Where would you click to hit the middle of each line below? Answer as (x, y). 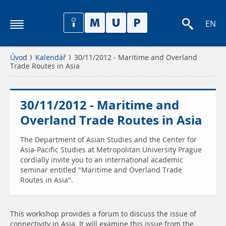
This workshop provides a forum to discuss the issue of (103, 214)
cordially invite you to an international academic (102, 160)
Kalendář (51, 58)
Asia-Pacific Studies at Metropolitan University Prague (111, 150)
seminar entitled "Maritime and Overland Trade (101, 170)
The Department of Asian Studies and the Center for (108, 140)
